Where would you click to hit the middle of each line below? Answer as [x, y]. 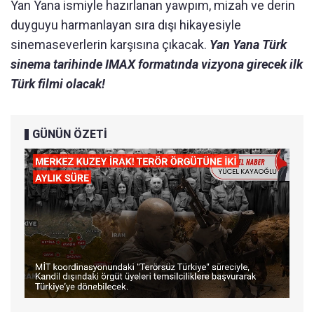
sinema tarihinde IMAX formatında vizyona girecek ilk [157, 64]
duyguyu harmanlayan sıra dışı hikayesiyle [126, 25]
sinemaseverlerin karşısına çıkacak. [110, 45]
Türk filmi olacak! [58, 84]
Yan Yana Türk [248, 45]
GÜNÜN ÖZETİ [70, 135]
